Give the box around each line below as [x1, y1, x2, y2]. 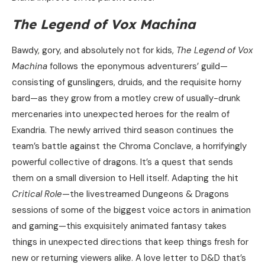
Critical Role [12, 188, 62, 201]
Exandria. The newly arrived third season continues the [12, 124, 234, 137]
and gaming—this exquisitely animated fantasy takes [12, 220, 227, 232]
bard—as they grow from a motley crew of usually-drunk [12, 92, 240, 105]
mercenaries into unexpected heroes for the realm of [12, 108, 230, 121]
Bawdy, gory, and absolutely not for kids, [12, 44, 176, 57]
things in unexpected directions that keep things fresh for [12, 236, 248, 248]
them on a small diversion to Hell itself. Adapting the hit [12, 172, 238, 185]
